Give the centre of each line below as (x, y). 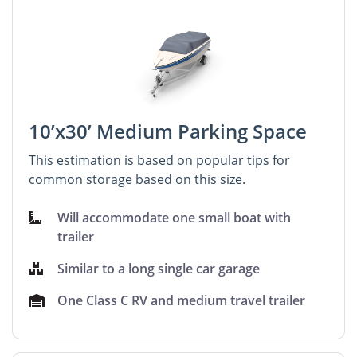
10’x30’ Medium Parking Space (168, 131)
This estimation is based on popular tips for (159, 160)
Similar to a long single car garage (159, 268)
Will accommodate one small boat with (175, 217)
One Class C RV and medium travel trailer (182, 300)
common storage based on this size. (137, 179)
